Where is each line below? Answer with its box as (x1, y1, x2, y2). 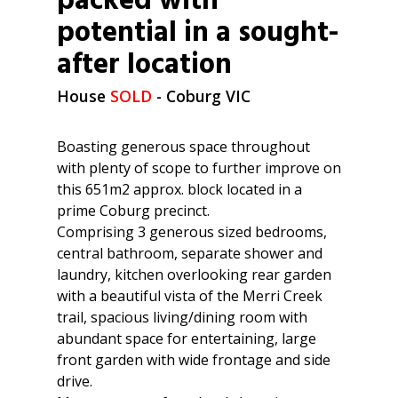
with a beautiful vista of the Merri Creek (57, 285, 322, 306)
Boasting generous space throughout (57, 136, 310, 156)
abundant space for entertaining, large (57, 328, 316, 348)
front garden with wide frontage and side (57, 349, 330, 370)
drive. (57, 370, 92, 391)
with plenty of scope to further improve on (57, 157, 341, 178)
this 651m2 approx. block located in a (57, 179, 302, 199)
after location (57, 42, 232, 88)
